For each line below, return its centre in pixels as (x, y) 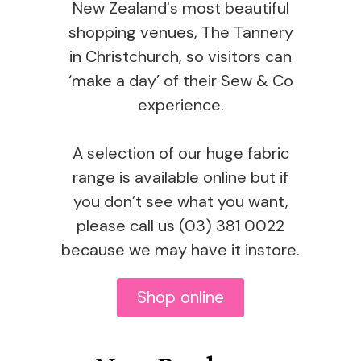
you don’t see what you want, (180, 201)
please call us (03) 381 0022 (180, 225)
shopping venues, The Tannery (180, 32)
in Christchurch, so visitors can (180, 56)
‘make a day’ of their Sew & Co (180, 80)
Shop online (180, 297)
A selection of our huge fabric (180, 153)
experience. (180, 104)
